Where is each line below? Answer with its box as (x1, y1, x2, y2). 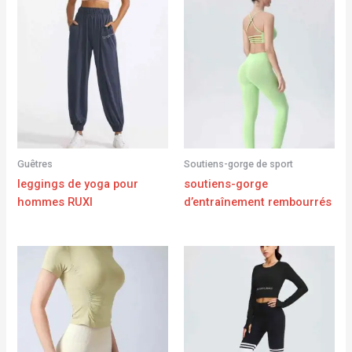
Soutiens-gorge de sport (184, 157, 293, 170)
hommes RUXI (17, 195, 93, 210)
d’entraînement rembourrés (184, 195, 332, 210)
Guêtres (17, 157, 53, 170)
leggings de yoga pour (17, 177, 139, 192)
